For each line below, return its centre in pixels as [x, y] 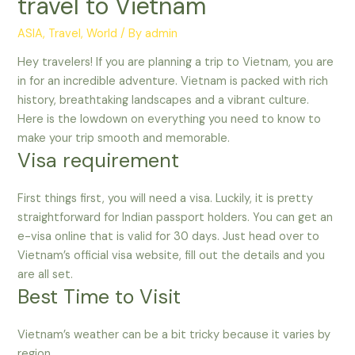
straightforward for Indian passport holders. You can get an [176, 218]
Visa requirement [99, 161]
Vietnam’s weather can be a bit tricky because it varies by [174, 335]
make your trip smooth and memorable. [124, 139]
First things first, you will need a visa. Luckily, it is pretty [166, 199]
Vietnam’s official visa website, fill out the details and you [172, 256]
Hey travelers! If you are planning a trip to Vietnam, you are [176, 63]
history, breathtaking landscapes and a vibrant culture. [164, 101]
